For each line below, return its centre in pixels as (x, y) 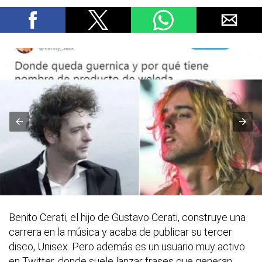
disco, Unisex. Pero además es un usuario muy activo (127, 247)
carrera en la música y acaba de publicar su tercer (120, 232)
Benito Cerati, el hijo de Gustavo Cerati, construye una (127, 218)
